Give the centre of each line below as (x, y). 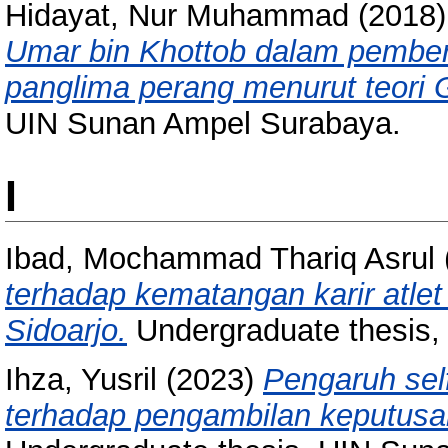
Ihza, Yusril (81, 380)
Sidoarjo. (66, 331)
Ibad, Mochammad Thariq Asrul (220, 259)
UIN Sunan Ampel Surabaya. (203, 124)
